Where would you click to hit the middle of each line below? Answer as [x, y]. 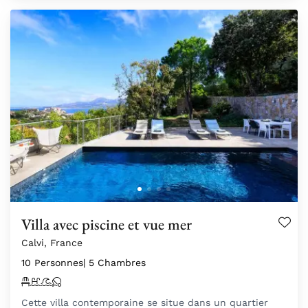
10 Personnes [52, 262]
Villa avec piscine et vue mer [107, 224]
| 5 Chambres [114, 262]
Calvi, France [52, 242]
